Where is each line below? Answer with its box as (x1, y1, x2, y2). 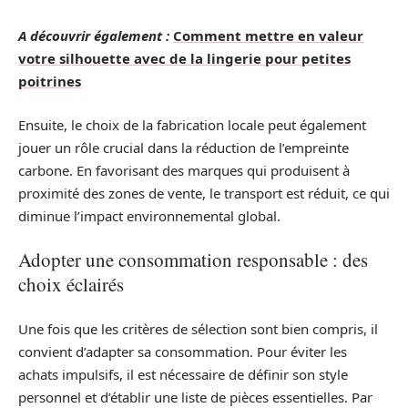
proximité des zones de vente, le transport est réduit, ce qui (18, 183, 390, 202)
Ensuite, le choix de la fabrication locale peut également (18, 115, 366, 134)
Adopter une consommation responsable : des (18, 247, 368, 273)
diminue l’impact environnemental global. (18, 206, 280, 225)
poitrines (18, 72, 81, 91)
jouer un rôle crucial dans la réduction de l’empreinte (18, 138, 349, 157)
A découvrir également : (18, 26, 169, 46)
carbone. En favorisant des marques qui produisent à (18, 160, 350, 179)
